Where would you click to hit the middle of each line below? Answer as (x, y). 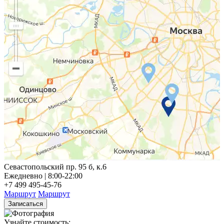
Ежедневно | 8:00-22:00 (43, 176)
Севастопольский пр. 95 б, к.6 (55, 167)
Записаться (25, 204)
